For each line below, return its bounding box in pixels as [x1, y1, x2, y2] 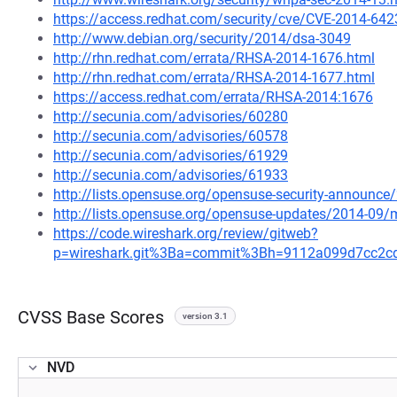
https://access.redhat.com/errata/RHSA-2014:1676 [53, 89, 373, 105]
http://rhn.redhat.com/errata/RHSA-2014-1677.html [53, 69, 375, 86]
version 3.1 [183, 311, 228, 321]
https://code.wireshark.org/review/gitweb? [53, 225, 318, 242]
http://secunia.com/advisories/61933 [53, 167, 288, 183]
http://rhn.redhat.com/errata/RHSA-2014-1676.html [53, 50, 375, 66]
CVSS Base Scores [18, 307, 164, 328]
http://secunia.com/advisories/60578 [53, 128, 288, 144]
